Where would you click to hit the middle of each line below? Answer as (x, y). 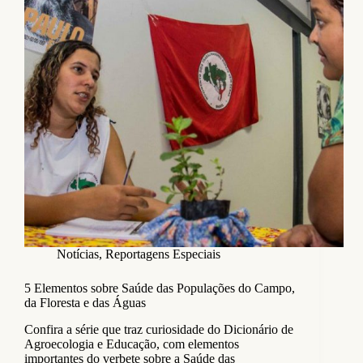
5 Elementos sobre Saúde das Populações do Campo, (160, 288)
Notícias (78, 254)
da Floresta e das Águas (85, 303)
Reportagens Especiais (163, 254)
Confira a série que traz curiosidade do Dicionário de (159, 330)
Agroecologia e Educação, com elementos (132, 344)
